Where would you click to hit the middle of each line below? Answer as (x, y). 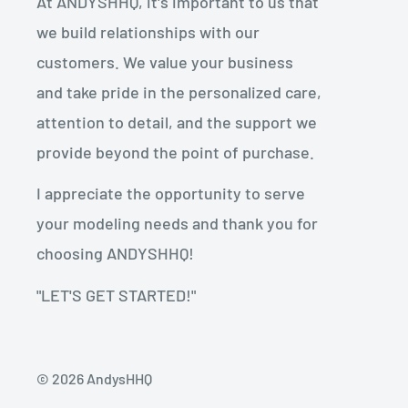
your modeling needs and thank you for (177, 224)
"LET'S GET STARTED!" (116, 296)
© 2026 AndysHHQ (94, 379)
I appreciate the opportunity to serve (171, 194)
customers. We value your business (165, 61)
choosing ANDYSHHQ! (115, 254)
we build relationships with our (148, 31)
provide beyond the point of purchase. (175, 152)
